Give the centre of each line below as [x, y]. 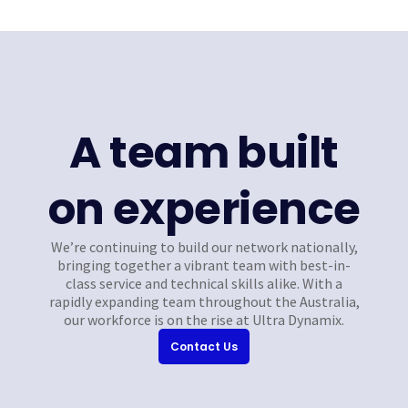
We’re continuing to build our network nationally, [204, 247]
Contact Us [204, 347]
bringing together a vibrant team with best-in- [204, 265]
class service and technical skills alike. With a [204, 284]
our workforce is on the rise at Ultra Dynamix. [204, 320]
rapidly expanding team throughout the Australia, [204, 302]
